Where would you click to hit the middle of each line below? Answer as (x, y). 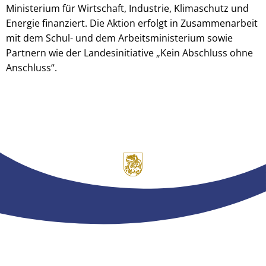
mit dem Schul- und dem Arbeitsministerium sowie (119, 38)
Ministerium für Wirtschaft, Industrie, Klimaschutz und (127, 8)
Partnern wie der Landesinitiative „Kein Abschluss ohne (129, 53)
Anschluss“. (33, 67)
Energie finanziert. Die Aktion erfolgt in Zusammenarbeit (132, 23)
